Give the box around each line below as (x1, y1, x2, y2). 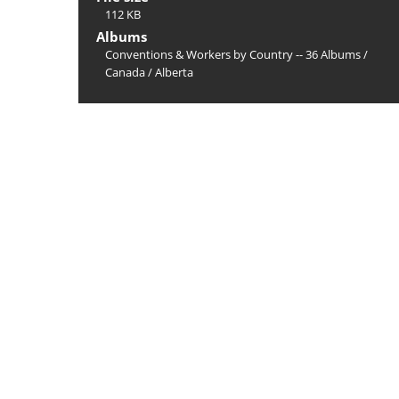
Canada (105, 64, 145, 80)
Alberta (155, 64, 193, 80)
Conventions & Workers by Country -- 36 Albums (105, 46, 361, 62)
